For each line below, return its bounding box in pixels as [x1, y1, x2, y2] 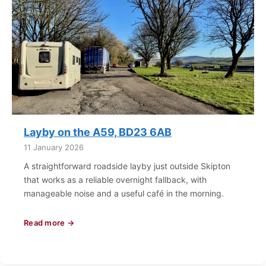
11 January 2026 [24, 142, 84, 152]
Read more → [24, 218, 74, 227]
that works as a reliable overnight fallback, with [24, 175, 207, 185]
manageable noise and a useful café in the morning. [24, 188, 224, 198]
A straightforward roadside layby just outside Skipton [24, 161, 230, 171]
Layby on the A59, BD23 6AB [24, 126, 172, 138]
